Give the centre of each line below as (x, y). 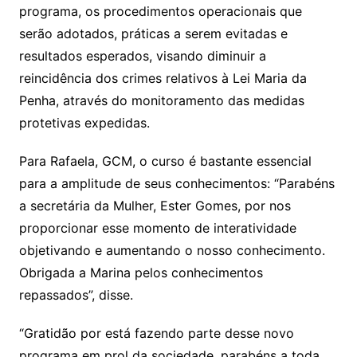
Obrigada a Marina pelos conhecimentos (141, 272)
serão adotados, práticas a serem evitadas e (153, 33)
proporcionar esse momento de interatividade (157, 228)
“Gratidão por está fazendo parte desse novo (156, 333)
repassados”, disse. (76, 294)
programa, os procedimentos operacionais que (160, 11)
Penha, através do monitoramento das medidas (161, 100)
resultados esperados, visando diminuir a (142, 55)
